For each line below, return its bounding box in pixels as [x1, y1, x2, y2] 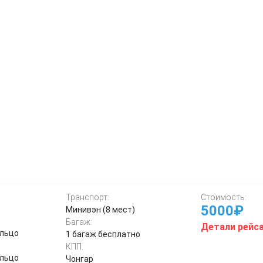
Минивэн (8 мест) [66, 205, 136, 214]
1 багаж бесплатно [66, 230, 141, 239]
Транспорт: [66, 193, 110, 202]
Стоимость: [200, 193, 247, 202]
